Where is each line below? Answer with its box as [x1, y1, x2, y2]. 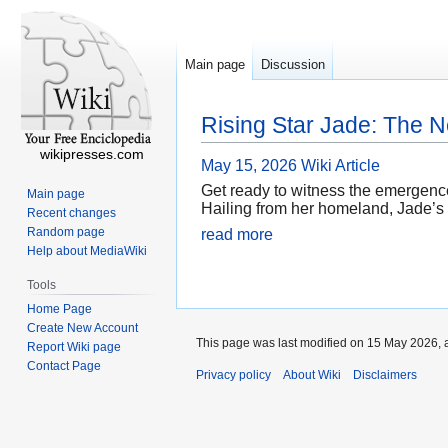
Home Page [27, 301, 93, 316]
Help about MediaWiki [27, 243, 148, 258]
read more [201, 225, 273, 243]
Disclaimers [353, 367, 417, 382]
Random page [27, 224, 106, 239]
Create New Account [27, 320, 139, 335]
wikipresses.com [40, 146, 144, 162]
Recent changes [27, 205, 117, 220]
